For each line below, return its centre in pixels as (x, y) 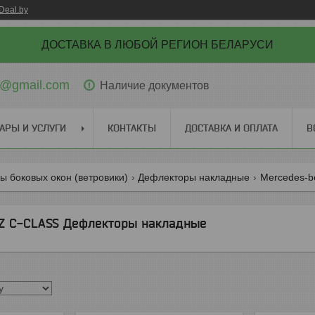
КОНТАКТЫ (132, 128)
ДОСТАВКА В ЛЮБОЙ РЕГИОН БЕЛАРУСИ (157, 45)
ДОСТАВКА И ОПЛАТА (231, 128)
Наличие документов (155, 85)
